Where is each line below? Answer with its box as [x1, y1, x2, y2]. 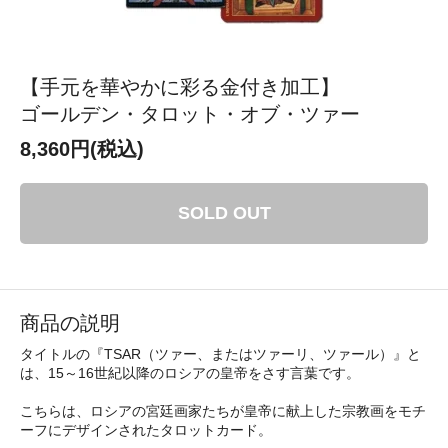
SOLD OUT [177, 203, 271, 224]
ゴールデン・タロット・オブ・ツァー [20, 103, 360, 126]
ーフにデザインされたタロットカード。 [20, 422, 272, 439]
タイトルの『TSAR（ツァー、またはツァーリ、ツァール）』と [20, 346, 421, 363]
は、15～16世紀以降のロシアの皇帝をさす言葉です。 [20, 365, 360, 382]
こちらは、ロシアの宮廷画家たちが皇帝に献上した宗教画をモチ [20, 403, 426, 420]
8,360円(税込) [20, 138, 144, 161]
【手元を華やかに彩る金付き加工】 [20, 76, 340, 99]
